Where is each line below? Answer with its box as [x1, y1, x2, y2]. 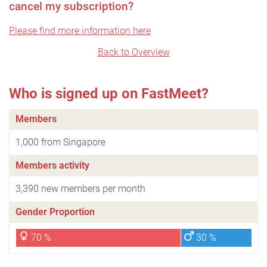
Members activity [15, 160, 89, 172]
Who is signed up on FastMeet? [9, 85, 209, 103]
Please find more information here [9, 25, 151, 37]
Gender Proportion [15, 206, 95, 218]
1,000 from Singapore [15, 136, 105, 148]
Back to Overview [97, 46, 170, 58]
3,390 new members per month [15, 183, 145, 195]
